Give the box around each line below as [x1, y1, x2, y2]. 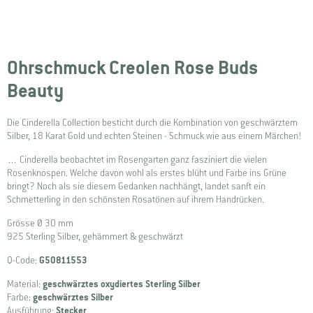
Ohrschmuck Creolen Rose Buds [7, 55, 259, 80]
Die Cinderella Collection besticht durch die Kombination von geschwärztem [7, 117, 298, 129]
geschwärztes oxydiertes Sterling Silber [43, 278, 201, 291]
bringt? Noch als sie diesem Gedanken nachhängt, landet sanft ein [7, 180, 265, 193]
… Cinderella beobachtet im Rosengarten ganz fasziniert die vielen [7, 154, 267, 166]
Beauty [7, 78, 64, 103]
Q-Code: [7, 254, 39, 267]
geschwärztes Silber [33, 291, 113, 304]
